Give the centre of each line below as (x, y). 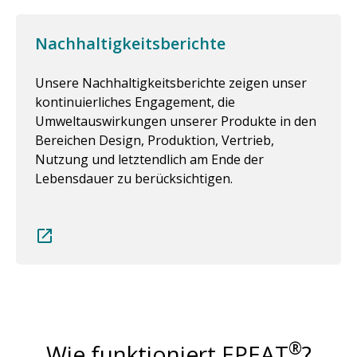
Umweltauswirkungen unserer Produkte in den (176, 121)
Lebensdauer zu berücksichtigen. (134, 178)
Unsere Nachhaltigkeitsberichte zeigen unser (171, 83)
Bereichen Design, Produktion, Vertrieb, (155, 140)
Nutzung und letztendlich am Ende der (149, 159)
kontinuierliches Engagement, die (135, 102)
